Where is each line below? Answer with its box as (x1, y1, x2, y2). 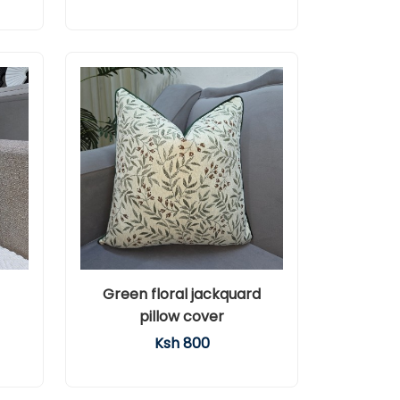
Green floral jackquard (103, 284, 261, 304)
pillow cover (139, 306, 224, 327)
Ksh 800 (154, 333, 210, 354)
